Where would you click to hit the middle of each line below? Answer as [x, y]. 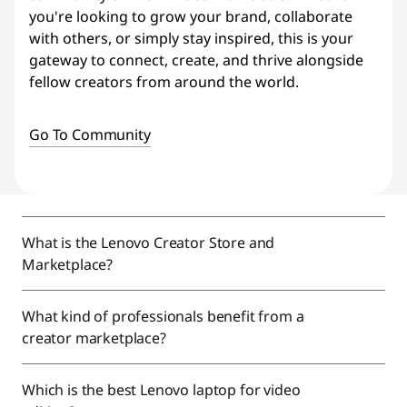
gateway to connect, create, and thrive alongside [196, 60]
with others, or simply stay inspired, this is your [191, 38]
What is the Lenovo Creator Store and [149, 243]
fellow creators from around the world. [164, 82]
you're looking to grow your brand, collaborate [191, 16]
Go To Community [90, 134]
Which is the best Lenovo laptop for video [161, 390]
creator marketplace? [94, 338]
